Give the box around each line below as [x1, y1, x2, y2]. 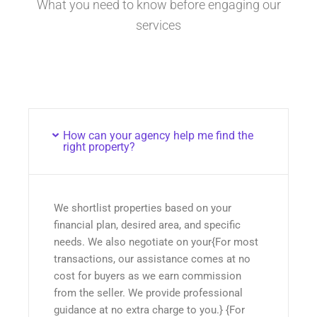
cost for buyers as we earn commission [54, 269, 241, 282]
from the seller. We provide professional [54, 286, 243, 299]
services [136, 18, 181, 33]
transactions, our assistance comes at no [54, 252, 250, 265]
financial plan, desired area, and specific [54, 218, 241, 231]
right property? [62, 139, 135, 154]
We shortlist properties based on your [54, 201, 231, 214]
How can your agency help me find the [62, 128, 253, 142]
